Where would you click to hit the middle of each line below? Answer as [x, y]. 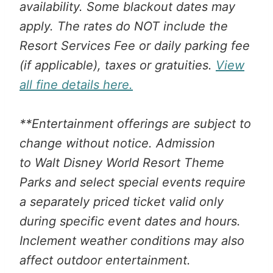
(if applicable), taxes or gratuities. [118, 65]
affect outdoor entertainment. [105, 260]
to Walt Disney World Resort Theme [122, 162]
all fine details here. [76, 84]
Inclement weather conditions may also [132, 240]
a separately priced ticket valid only [122, 201]
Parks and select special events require [133, 182]
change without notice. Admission [117, 143]
